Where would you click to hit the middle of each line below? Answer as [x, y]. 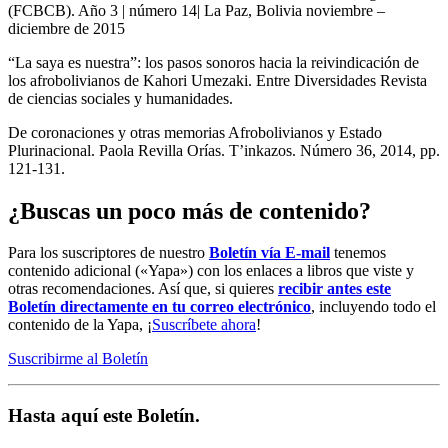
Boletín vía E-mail [269, 253]
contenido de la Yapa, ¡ [80, 325]
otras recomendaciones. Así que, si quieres [143, 289]
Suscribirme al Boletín [78, 359]
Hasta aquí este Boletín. [104, 416]
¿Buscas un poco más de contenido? [189, 210]
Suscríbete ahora [204, 325]
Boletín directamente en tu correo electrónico [159, 307]
